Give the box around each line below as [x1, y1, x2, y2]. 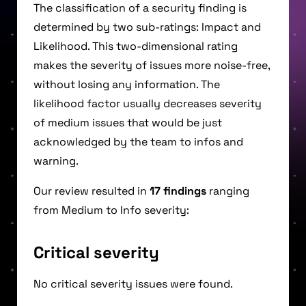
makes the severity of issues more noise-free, [33, 58, 270, 73]
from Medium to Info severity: [33, 203, 189, 218]
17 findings [150, 184, 206, 199]
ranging [206, 184, 249, 199]
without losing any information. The [33, 77, 220, 92]
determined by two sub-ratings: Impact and [33, 20, 261, 35]
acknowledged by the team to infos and [33, 135, 243, 150]
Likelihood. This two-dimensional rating [33, 39, 238, 54]
